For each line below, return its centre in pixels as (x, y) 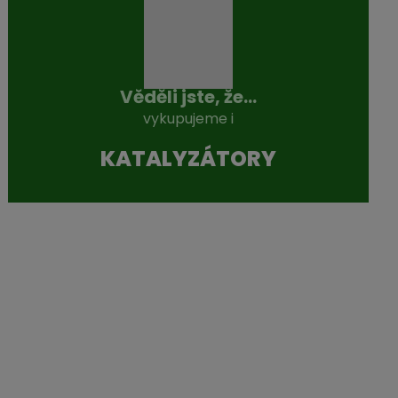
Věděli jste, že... (188, 97)
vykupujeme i (188, 119)
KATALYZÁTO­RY (188, 159)
